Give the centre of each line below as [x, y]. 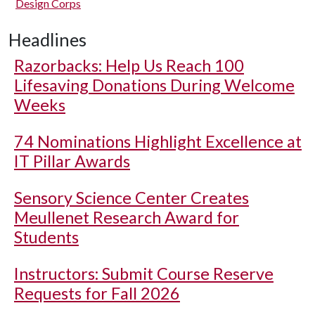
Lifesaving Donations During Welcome [154, 85]
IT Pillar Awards [72, 161]
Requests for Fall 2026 [97, 293]
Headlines [47, 39]
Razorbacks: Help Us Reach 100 [129, 65]
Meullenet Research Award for [127, 217]
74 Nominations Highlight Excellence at [158, 141]
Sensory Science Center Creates [131, 198]
